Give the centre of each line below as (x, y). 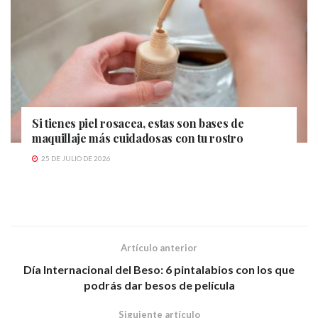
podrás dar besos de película (159, 285)
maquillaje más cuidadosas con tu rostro (138, 138)
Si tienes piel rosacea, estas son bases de (138, 124)
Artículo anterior (159, 248)
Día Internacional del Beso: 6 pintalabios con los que (159, 270)
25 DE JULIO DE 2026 (75, 159)
